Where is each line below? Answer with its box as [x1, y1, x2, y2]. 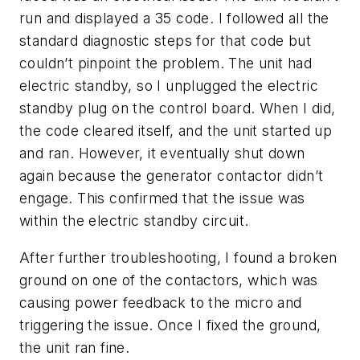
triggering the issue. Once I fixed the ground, [19, 316, 321, 333]
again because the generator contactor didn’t [19, 167, 324, 185]
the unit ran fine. [19, 338, 130, 356]
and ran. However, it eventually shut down [19, 145, 305, 162]
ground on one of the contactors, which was [19, 271, 318, 288]
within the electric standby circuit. [19, 212, 249, 230]
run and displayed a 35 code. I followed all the [19, 10, 329, 27]
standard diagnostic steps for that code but [19, 32, 312, 50]
